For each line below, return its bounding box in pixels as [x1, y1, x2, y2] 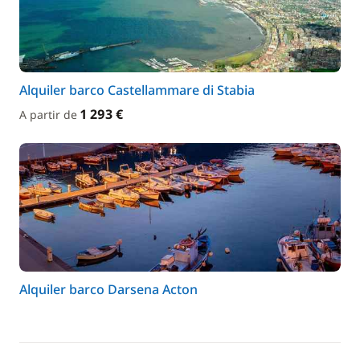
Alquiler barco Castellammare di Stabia [19, 81, 255, 99]
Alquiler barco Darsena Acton [19, 280, 198, 298]
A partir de [19, 107, 80, 122]
